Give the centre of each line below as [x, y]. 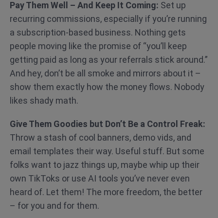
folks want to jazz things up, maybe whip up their [105, 165]
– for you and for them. [54, 206]
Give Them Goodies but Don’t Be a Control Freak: [108, 124]
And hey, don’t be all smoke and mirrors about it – [105, 73]
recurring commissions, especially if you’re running [108, 19]
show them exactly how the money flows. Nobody [107, 87]
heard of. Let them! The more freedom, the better [106, 192]
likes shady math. [44, 100]
